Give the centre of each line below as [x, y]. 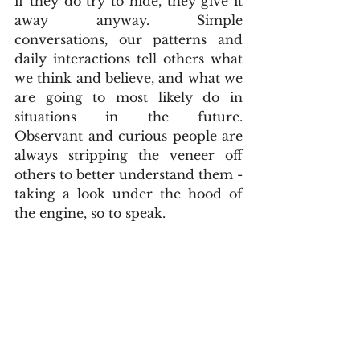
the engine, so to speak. [92, 213]
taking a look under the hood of [129, 194]
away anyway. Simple [129, 20]
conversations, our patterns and [129, 39]
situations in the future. [129, 117]
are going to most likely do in [129, 97]
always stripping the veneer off [129, 155]
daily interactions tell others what [129, 59]
